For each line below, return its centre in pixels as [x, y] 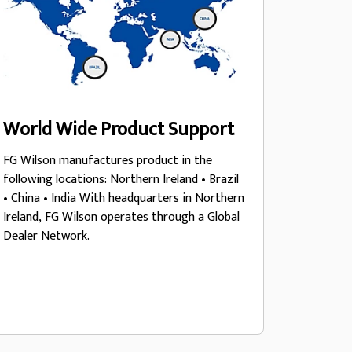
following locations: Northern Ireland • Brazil [121, 180]
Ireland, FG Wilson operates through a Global [121, 217]
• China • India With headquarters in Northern [41, 198]
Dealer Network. [46, 236]
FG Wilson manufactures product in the [107, 161]
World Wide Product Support [118, 130]
